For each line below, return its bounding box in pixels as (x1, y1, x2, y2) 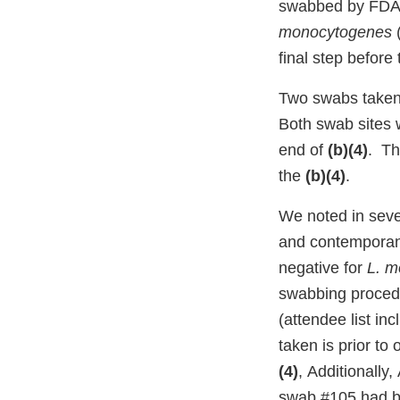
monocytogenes (279, 23, 392, 42)
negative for (279, 259, 367, 278)
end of (279, 141, 328, 160)
